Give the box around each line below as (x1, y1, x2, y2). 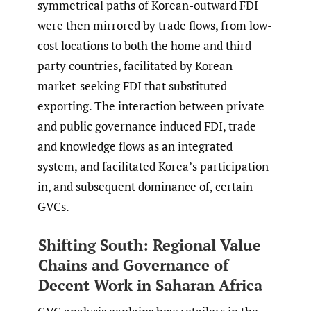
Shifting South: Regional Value (37, 234, 261, 255)
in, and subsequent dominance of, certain (37, 178, 253, 195)
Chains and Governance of (37, 254, 228, 275)
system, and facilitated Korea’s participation (37, 158, 269, 175)
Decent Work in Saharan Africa (37, 274, 262, 295)
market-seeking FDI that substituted (37, 78, 227, 94)
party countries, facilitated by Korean (37, 58, 233, 74)
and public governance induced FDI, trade (37, 118, 256, 135)
